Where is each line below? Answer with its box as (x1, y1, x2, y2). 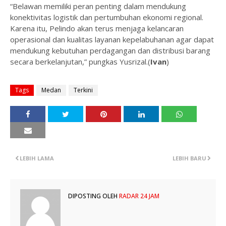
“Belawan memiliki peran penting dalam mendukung (10, 1, 186, 11)
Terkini (74, 86, 93, 94)
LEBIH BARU (173, 154, 206, 162)
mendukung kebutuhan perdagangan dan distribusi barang (10, 45, 210, 55)
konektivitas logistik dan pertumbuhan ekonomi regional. (10, 12, 203, 22)
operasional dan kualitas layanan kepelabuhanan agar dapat (10, 34, 214, 44)
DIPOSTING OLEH (68, 192, 118, 200)
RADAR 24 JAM (118, 192, 159, 200)
